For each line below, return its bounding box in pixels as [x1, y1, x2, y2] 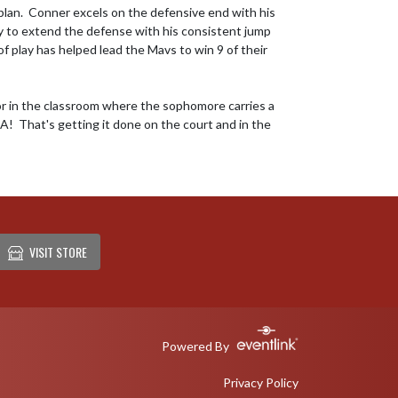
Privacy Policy [222, 375, 298, 391]
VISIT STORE [28, 242, 87, 261]
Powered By [161, 338, 232, 354]
